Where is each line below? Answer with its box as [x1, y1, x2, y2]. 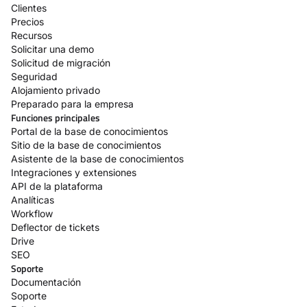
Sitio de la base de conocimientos [11, 139, 161, 151]
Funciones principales [11, 110, 100, 125]
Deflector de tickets [11, 221, 99, 234]
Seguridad [11, 71, 58, 83]
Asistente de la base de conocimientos [11, 153, 184, 165]
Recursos [11, 29, 52, 42]
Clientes [11, 2, 47, 14]
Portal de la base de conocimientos [11, 125, 168, 138]
